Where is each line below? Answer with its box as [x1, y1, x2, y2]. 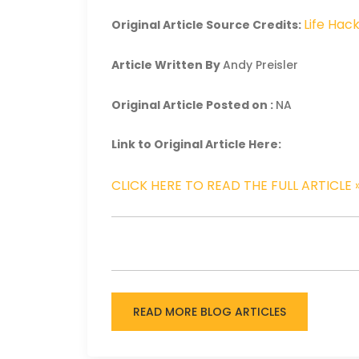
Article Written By [111, 57, 224, 73]
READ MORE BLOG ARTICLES [133, 304, 287, 320]
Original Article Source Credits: [111, 16, 305, 33]
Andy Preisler [223, 57, 299, 73]
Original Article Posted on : [111, 96, 276, 113]
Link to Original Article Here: [111, 136, 282, 152]
